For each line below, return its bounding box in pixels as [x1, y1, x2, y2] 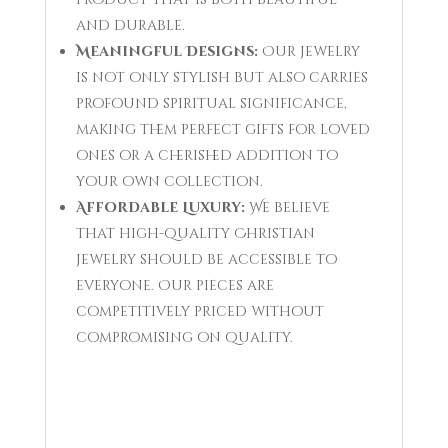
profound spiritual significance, [75, 93, 347, 113]
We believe [244, 197, 330, 217]
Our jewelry [257, 41, 360, 61]
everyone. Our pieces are [75, 275, 274, 295]
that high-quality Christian [75, 223, 315, 243]
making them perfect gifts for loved [75, 119, 370, 139]
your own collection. [75, 171, 263, 191]
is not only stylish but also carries [75, 67, 368, 87]
